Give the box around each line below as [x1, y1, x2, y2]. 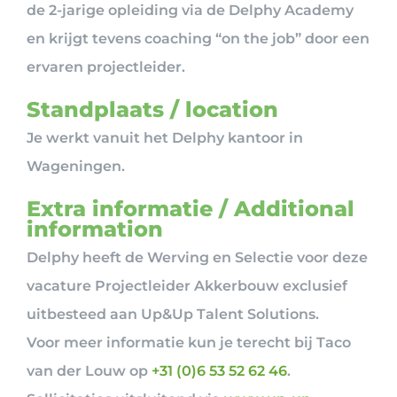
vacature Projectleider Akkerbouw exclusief [27, 276, 347, 294]
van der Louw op [27, 362, 152, 379]
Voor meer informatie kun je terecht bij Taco [27, 333, 351, 351]
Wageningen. [27, 157, 125, 175]
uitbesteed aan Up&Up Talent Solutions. [27, 305, 319, 323]
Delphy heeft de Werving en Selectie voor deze [27, 248, 368, 266]
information [27, 215, 163, 242]
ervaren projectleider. [27, 58, 185, 75]
